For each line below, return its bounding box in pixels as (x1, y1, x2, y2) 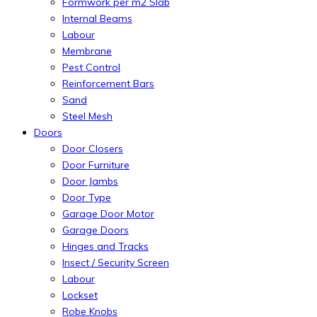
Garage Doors (62, 223, 129, 236)
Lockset (62, 288, 98, 301)
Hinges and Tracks (62, 239, 149, 253)
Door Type (62, 190, 111, 204)
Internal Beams (62, 11, 132, 25)
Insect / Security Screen (62, 255, 169, 269)
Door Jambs (62, 174, 118, 188)
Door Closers (62, 142, 123, 155)
